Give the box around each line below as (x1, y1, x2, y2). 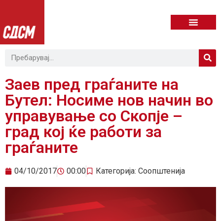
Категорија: (96, 166, 138, 176)
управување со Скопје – (5, 106, 183, 125)
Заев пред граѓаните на (5, 74, 179, 94)
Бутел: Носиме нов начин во (5, 90, 213, 110)
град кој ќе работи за (5, 122, 162, 141)
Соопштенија (138, 166, 185, 176)
